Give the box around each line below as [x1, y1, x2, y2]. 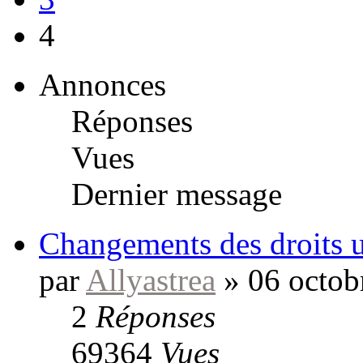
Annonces [39, 66, 166, 102]
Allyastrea [86, 262, 216, 297]
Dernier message [71, 176, 282, 211]
